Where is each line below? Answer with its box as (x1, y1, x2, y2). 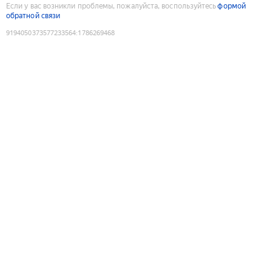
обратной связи (6, 11, 61, 20)
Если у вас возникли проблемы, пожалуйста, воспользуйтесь (6, 1, 217, 10)
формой (217, 1, 246, 10)
